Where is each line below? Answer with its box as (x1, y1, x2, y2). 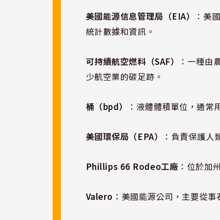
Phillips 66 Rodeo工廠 (85, 160, 179, 173)
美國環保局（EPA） (85, 130, 163, 143)
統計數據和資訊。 (85, 25, 155, 38)
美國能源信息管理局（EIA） (85, 10, 195, 23)
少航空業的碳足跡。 (85, 70, 164, 83)
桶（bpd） (85, 100, 128, 113)
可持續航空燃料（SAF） (85, 55, 179, 68)
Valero (85, 190, 113, 203)
